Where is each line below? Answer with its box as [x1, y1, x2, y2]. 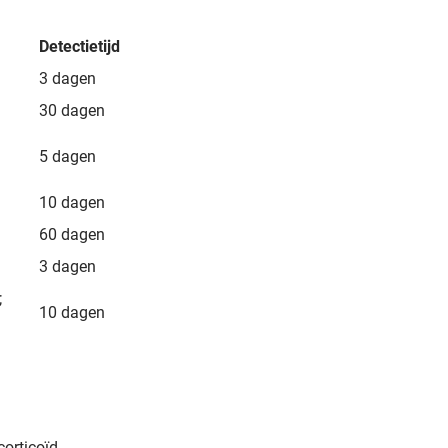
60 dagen [39, 224, 105, 244]
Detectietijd [39, 36, 120, 56]
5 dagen [39, 146, 96, 166]
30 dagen [39, 100, 105, 120]
